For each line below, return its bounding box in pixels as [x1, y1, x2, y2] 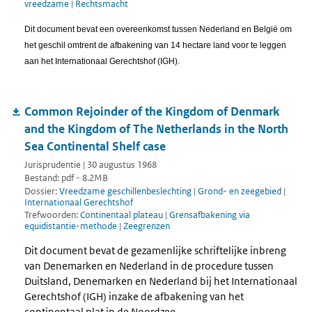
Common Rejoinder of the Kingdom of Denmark [24, 103, 279, 119]
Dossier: [24, 185, 59, 197]
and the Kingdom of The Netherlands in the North [24, 120, 288, 136]
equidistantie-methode [24, 220, 119, 233]
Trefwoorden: [24, 209, 80, 221]
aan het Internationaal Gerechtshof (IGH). [24, 56, 180, 66]
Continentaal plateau [80, 209, 165, 221]
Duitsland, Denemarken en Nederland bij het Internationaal [24, 274, 297, 288]
